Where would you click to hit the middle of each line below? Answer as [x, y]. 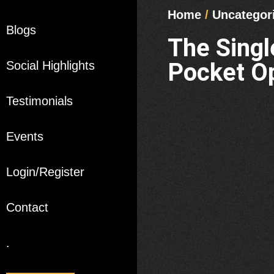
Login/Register [45, 172]
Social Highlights [50, 66]
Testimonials [39, 101]
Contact [27, 208]
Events [25, 137]
